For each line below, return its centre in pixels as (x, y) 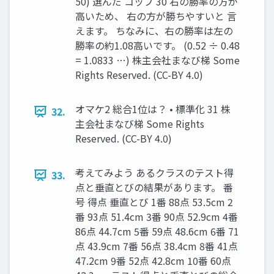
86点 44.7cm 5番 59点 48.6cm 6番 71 (157, 231)
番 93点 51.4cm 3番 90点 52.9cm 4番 (157, 217)
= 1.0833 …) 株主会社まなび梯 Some (157, 60)
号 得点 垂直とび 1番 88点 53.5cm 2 (154, 202)
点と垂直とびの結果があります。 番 (154, 187)
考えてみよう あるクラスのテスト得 (154, 173)
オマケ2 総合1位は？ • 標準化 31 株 (153, 109)
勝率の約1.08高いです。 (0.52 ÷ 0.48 (157, 46)
